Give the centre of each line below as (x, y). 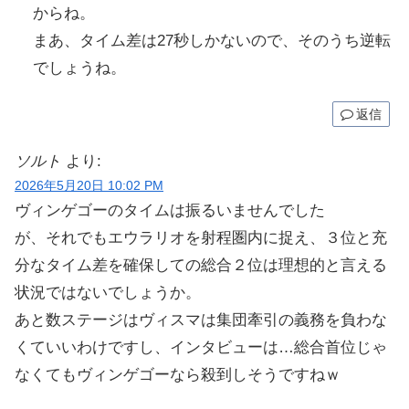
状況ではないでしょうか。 (108, 293)
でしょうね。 (79, 68)
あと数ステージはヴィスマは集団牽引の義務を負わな (201, 320)
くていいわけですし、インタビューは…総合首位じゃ (201, 348)
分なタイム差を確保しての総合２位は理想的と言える (201, 266)
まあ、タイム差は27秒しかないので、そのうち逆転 (212, 40)
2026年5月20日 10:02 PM (89, 186)
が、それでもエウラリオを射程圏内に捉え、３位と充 (201, 238)
